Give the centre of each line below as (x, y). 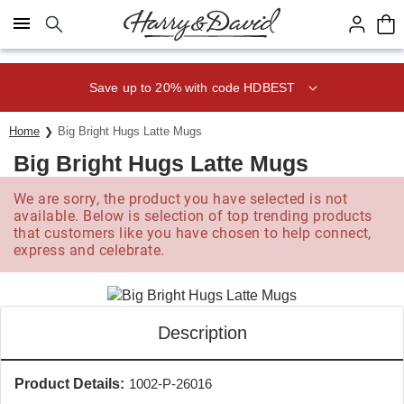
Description (202, 333)
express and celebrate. (89, 250)
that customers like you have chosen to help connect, (193, 233)
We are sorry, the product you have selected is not (181, 199)
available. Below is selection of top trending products (193, 216)
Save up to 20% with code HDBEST (192, 87)
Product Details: (69, 384)
